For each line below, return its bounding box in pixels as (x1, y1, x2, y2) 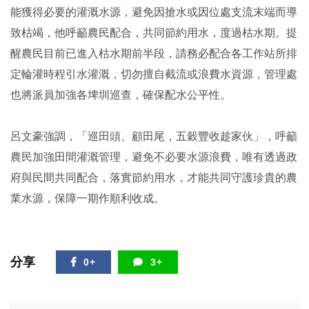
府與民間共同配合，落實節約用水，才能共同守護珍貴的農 (10, 172, 297, 183)
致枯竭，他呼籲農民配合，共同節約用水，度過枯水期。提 (10, 27, 297, 39)
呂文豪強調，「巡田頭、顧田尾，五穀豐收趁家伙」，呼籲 (10, 130, 297, 142)
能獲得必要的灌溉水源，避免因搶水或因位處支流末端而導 (10, 6, 297, 18)
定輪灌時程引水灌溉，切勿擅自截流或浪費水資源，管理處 (10, 68, 297, 80)
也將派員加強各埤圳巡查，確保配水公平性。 (10, 89, 231, 101)
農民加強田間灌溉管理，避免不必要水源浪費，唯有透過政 (10, 151, 297, 163)
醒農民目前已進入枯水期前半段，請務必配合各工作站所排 (10, 48, 297, 59)
